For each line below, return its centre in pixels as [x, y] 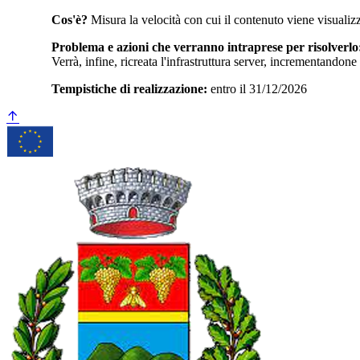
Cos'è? [70, 19]
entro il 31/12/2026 [257, 88]
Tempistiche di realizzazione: [129, 88]
